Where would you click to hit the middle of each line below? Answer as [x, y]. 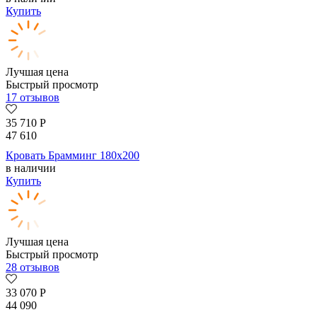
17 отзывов [33, 98]
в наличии [31, 168]
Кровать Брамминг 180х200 [73, 156]
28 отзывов [33, 267]
